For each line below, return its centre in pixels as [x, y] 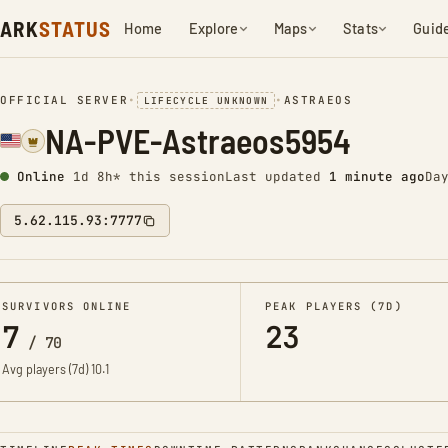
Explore [213, 28]
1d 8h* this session [149, 176]
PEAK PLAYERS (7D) [334, 306]
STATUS [75, 28]
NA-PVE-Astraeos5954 [198, 140]
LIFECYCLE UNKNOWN [206, 100]
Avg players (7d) [46, 369]
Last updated [277, 176]
